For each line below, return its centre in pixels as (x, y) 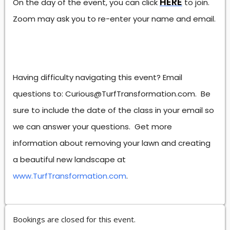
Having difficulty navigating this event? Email (98, 77)
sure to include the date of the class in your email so (113, 110)
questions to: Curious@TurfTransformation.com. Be (112, 94)
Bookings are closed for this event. (74, 219)
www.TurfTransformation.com (70, 176)
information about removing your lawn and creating (112, 143)
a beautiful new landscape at (69, 159)
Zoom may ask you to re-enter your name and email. (114, 19)
